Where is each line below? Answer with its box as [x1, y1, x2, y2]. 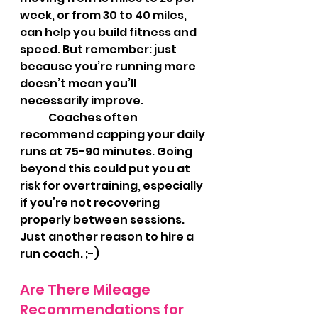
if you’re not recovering [20, 194, 162, 211]
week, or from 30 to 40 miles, [20, 7, 189, 23]
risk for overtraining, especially [20, 177, 205, 194]
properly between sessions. [20, 212, 189, 228]
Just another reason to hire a [20, 229, 196, 245]
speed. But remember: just [20, 41, 179, 57]
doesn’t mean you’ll [20, 75, 138, 92]
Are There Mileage [20, 280, 153, 300]
